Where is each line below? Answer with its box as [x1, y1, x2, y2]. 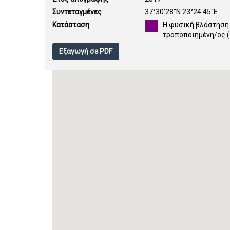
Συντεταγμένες [52, 8, 102, 16]
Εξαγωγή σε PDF [59, 47, 112, 55]
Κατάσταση [52, 21, 89, 29]
